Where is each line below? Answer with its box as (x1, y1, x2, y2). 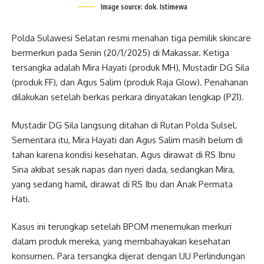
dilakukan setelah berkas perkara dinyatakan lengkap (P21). (12, 91, 244, 103)
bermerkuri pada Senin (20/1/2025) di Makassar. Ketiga (12, 47, 229, 58)
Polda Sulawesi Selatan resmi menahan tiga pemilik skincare (12, 32, 251, 44)
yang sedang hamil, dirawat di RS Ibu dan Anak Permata (12, 178, 233, 190)
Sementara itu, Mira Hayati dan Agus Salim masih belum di (12, 134, 243, 146)
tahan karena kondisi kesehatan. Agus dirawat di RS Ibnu (12, 148, 235, 160)
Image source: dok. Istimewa (100, 2, 187, 11)
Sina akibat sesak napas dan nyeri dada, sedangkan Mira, (12, 163, 235, 175)
